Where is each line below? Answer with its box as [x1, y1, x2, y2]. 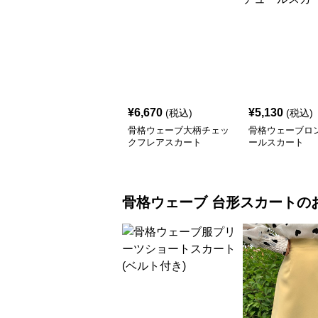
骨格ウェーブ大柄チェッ [128, 124, 229, 136]
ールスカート [248, 136, 304, 148]
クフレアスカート [128, 136, 202, 148]
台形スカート [212, 194, 297, 210]
